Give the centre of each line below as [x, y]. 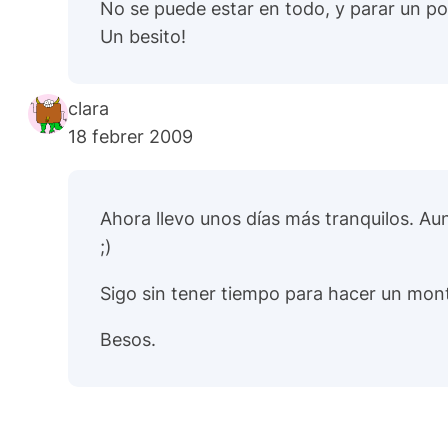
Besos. [128, 338]
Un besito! [143, 36]
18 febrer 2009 [130, 136]
